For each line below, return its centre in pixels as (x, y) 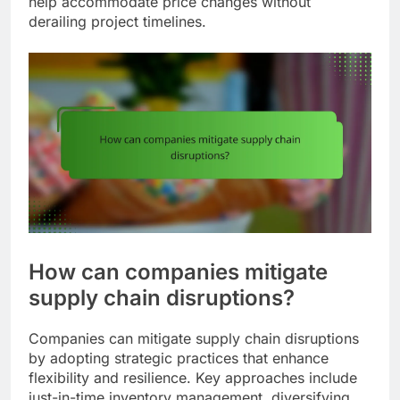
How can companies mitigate (178, 271)
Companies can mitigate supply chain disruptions (194, 338)
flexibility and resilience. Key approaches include (193, 377)
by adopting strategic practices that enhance (179, 358)
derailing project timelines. (117, 22)
